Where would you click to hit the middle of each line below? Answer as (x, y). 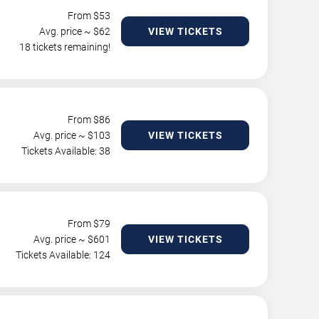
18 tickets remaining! (65, 47)
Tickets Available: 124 (63, 255)
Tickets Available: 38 (66, 151)
